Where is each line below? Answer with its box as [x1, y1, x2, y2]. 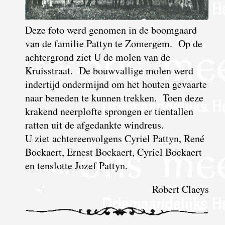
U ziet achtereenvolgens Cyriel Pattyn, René [25, 132, 204, 146]
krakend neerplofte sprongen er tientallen [25, 104, 193, 119]
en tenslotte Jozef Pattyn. [25, 159, 128, 173]
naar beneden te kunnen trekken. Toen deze [25, 91, 203, 105]
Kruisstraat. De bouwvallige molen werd [25, 64, 193, 78]
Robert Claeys [152, 182, 209, 196]
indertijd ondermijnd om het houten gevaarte [25, 77, 207, 91]
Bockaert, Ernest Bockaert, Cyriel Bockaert [25, 145, 202, 159]
